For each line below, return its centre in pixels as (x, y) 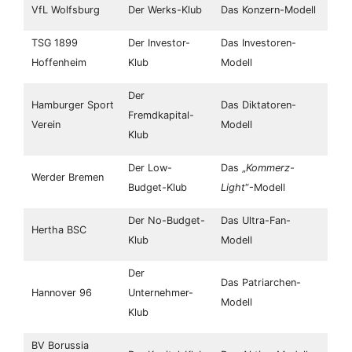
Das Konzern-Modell (268, 10)
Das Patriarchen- (260, 283)
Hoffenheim (59, 63)
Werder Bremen (67, 178)
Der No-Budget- (166, 221)
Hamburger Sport (72, 105)
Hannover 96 (61, 293)
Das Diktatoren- (258, 105)
